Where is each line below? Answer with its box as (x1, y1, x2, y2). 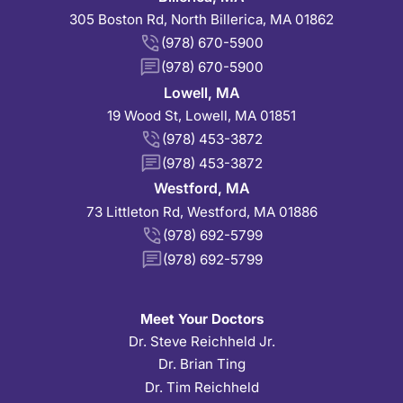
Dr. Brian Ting (157, 355, 246, 373)
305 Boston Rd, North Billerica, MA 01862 (69, 11, 334, 29)
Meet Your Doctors (139, 310, 264, 328)
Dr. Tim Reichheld (144, 378, 259, 396)
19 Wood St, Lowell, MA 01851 (107, 106, 296, 124)
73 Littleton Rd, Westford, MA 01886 (85, 202, 318, 220)
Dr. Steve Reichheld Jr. (128, 333, 275, 351)
